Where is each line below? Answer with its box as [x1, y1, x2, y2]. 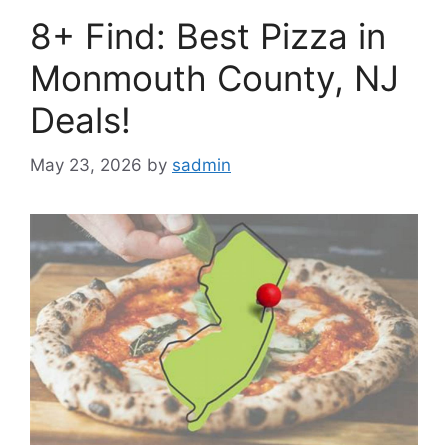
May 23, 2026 [30, 154, 142, 175]
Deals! [30, 99, 131, 142]
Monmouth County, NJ [30, 57, 399, 100]
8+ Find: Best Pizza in [30, 15, 386, 58]
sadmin [172, 154, 231, 175]
